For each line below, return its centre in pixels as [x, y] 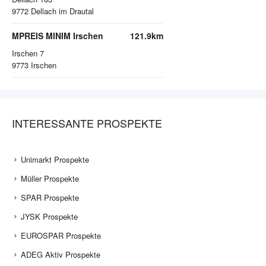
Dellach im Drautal [62, 11]
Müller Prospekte [50, 179]
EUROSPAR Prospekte [61, 236]
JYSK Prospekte [49, 217]
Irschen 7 [28, 53]
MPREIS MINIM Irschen [58, 36]
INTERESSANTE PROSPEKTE [87, 123]
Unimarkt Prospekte [55, 160]
